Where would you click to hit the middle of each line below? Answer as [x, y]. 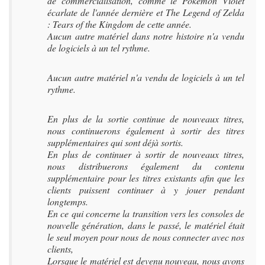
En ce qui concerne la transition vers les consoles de [146, 213]
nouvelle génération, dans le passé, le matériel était [146, 225]
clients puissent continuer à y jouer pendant [146, 190]
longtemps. [68, 201]
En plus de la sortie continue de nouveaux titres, [146, 119]
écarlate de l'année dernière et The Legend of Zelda [146, 12]
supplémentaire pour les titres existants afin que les [146, 178]
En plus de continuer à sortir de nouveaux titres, [146, 154]
